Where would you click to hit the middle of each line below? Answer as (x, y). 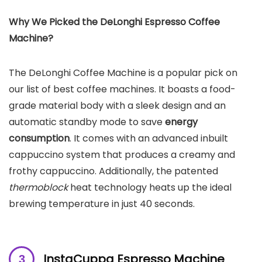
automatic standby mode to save (87, 122)
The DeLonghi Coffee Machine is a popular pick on (123, 73)
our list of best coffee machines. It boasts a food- (122, 89)
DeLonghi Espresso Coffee (160, 22)
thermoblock (38, 187)
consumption (39, 138)
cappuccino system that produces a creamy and (122, 154)
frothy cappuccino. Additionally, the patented (113, 171)
